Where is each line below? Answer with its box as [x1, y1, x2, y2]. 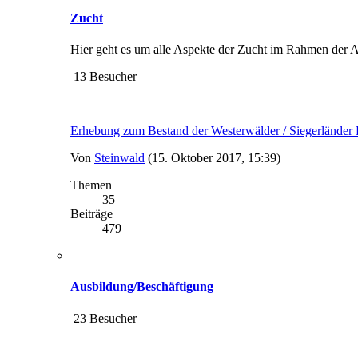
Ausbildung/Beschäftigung [70, 280, 213, 294]
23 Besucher [70, 311, 137, 325]
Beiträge [70, 207, 113, 221]
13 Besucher [70, 70, 137, 84]
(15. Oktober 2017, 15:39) [148, 151, 280, 165]
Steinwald [94, 151, 145, 165]
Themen [70, 178, 112, 193]
